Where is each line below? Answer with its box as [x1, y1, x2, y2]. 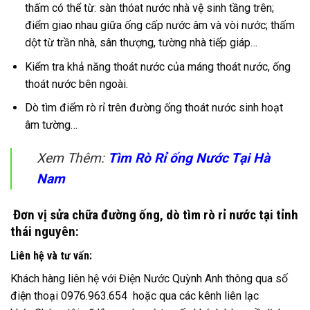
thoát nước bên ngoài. [24, 77, 128, 91]
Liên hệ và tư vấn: [10, 248, 92, 262]
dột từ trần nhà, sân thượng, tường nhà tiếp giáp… [24, 36, 257, 50]
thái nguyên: [10, 224, 79, 240]
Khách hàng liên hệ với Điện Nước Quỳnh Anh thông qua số [10, 271, 288, 285]
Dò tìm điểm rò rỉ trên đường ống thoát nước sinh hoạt [24, 101, 283, 115]
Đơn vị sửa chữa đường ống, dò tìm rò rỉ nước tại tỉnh [10, 207, 298, 224]
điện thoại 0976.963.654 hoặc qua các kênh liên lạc [10, 289, 259, 302]
